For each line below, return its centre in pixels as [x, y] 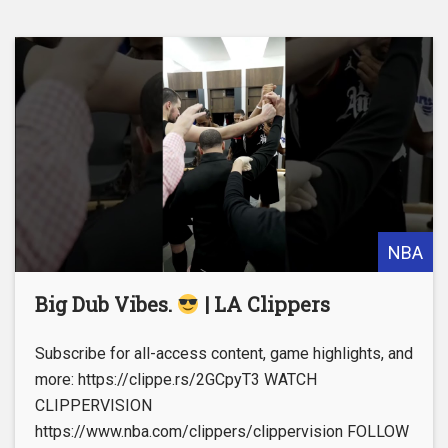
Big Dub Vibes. [106, 303]
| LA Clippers [264, 303]
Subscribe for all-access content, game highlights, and [224, 353]
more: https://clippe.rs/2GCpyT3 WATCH [176, 379]
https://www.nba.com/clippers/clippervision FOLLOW [222, 431]
